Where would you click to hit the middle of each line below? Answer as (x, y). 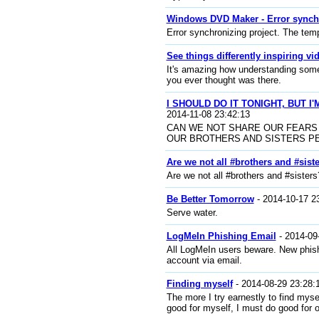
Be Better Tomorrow (210, 199)
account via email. (204, 260)
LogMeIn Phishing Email (221, 236)
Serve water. (192, 213)
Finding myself (199, 284)
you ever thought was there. (224, 80)
